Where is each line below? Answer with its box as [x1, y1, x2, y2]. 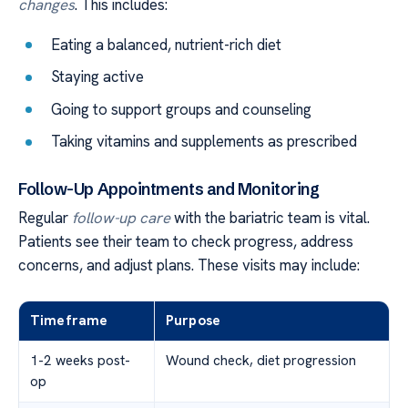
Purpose [166, 311, 221, 330]
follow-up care [72, 207, 170, 228]
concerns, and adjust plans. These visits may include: [18, 254, 360, 275]
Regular [18, 207, 72, 228]
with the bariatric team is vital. [170, 207, 370, 228]
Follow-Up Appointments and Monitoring [18, 178, 320, 199]
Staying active [51, 66, 145, 87]
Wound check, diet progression [166, 351, 356, 370]
